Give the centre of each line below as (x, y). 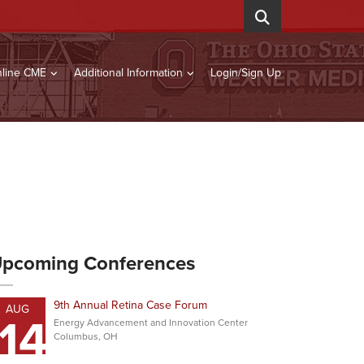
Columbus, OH (86, 336)
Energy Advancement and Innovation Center (151, 323)
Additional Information (128, 73)
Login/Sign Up (246, 73)
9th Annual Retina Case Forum (130, 305)
